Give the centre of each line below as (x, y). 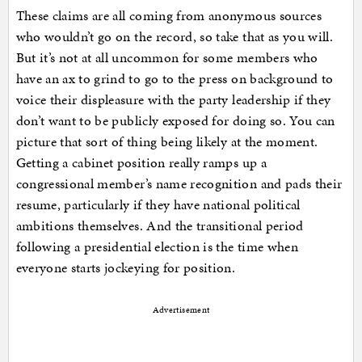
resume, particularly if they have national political (158, 204)
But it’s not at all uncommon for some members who (167, 57)
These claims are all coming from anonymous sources (169, 15)
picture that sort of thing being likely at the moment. (167, 141)
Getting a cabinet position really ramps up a (141, 162)
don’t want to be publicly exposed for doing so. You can (175, 120)
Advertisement (181, 309)
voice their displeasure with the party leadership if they (173, 99)
